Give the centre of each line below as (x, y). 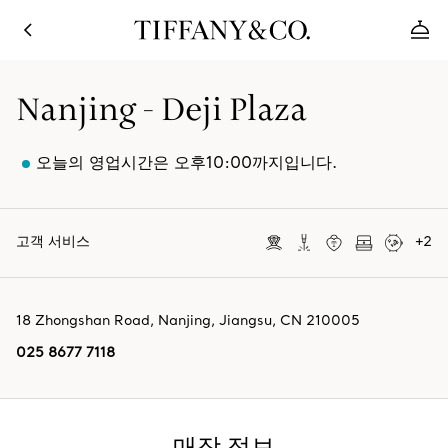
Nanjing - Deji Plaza (161, 109)
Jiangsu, (249, 321)
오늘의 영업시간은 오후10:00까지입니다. (186, 164)
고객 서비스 (53, 242)
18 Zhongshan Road (83, 321)
